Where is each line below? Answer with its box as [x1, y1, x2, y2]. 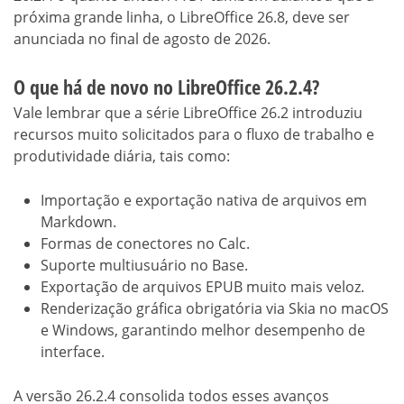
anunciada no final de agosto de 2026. [14, 29, 271, 50]
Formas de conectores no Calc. [41, 234, 250, 254]
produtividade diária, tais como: [14, 146, 230, 167]
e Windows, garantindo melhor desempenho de [41, 320, 365, 341]
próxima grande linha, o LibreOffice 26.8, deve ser [14, 7, 350, 28]
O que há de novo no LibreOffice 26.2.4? [14, 73, 319, 101]
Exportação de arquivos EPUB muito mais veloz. [41, 277, 364, 298]
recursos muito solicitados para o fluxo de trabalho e [14, 124, 374, 145]
